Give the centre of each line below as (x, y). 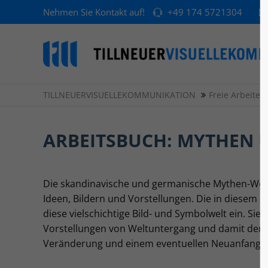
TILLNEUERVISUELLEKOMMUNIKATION (119, 95)
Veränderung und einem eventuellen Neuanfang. (153, 243)
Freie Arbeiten (237, 95)
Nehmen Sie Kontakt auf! (95, 12)
